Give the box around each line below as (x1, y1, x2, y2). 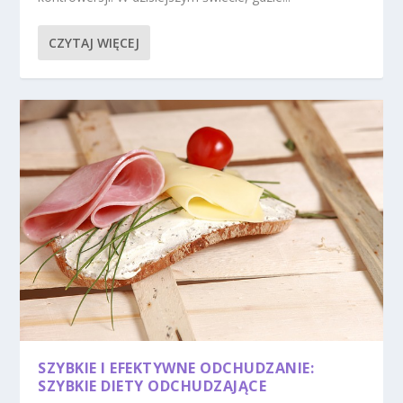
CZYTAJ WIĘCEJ (49, 33, 140, 51)
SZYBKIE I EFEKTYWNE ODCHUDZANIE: (38, 358, 315, 379)
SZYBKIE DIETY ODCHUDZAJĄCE (38, 376, 267, 397)
